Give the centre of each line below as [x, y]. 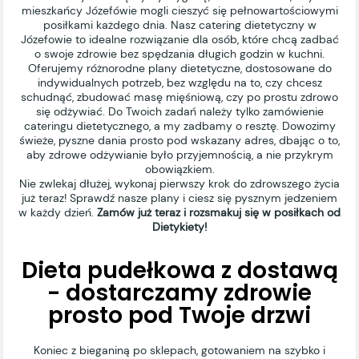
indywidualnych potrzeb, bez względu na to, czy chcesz [179, 83]
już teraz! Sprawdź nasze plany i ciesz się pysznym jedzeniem [179, 198]
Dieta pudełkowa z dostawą [179, 271]
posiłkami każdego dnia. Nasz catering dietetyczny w [179, 25]
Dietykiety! [179, 227]
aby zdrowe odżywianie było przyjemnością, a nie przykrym [179, 155]
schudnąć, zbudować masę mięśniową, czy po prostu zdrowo [179, 97]
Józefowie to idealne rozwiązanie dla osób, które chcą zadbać [179, 40]
